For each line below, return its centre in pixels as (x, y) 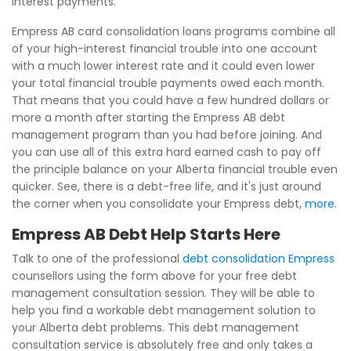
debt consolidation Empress (259, 259)
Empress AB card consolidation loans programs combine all (174, 31)
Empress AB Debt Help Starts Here (146, 234)
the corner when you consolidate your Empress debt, (158, 204)
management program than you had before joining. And (167, 135)
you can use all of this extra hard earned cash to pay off (166, 152)
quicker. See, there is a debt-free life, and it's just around (166, 186)
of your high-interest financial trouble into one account (165, 49)
